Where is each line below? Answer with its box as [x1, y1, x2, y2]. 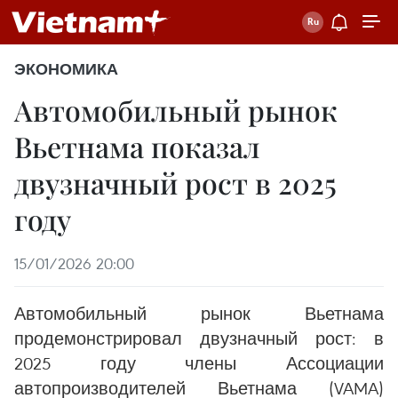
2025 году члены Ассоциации [14, 352, 384, 374]
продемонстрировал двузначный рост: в [14, 327, 384, 349]
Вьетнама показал [14, 127, 260, 165]
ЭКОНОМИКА [14, 60, 118, 79]
